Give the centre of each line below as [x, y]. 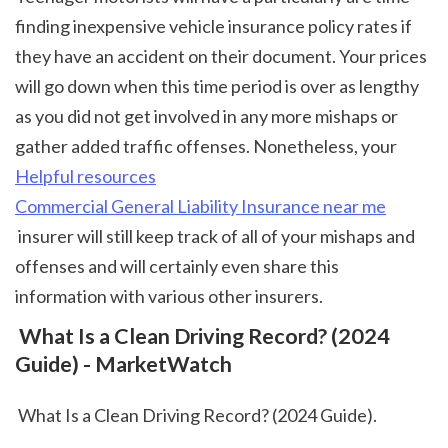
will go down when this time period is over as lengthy [217, 85]
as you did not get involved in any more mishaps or [206, 115]
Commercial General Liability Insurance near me [200, 205]
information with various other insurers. [172, 295]
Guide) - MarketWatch [123, 363]
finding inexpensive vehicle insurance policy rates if [213, 25]
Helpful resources [85, 175]
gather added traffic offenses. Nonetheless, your [207, 145]
